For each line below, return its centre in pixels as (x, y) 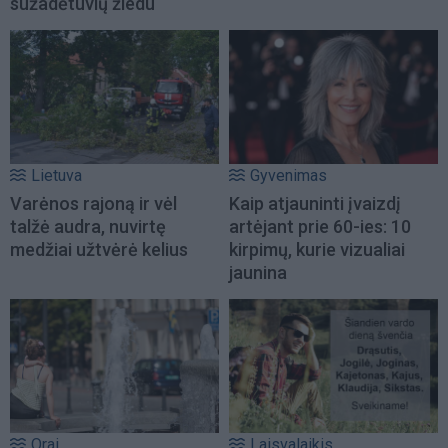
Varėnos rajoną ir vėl (93, 204)
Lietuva (56, 176)
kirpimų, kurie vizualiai (317, 250)
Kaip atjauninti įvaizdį (315, 204)
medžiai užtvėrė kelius (99, 250)
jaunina (258, 273)
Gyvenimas (288, 176)
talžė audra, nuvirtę (88, 227)
